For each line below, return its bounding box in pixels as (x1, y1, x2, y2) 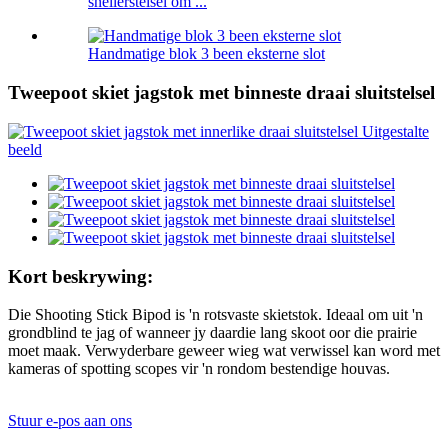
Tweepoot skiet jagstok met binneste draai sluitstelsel (8, 82, 435, 104)
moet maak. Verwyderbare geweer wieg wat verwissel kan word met (8, 342, 440, 360)
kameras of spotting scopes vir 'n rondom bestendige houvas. (8, 360, 390, 378)
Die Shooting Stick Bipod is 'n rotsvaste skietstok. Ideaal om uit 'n (8, 306, 423, 324)
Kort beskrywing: (8, 265, 153, 287)
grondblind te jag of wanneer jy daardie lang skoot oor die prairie (8, 324, 417, 342)
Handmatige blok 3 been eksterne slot (88, 45, 325, 63)
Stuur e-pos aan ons (8, 412, 132, 430)
